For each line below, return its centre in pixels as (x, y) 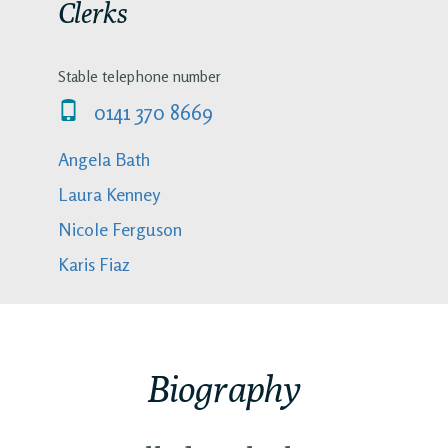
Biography (224, 388)
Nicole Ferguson (119, 229)
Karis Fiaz (93, 264)
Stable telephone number (139, 76)
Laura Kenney (108, 194)
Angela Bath (103, 159)
